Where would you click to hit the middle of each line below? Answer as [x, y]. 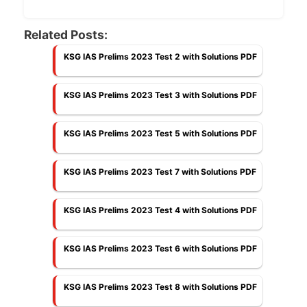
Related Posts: [66, 34]
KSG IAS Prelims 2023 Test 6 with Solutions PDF [160, 248]
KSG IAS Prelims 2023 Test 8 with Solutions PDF [160, 286]
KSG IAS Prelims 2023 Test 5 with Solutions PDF [160, 133]
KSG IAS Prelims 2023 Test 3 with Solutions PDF [160, 95]
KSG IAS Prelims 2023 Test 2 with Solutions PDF [160, 56]
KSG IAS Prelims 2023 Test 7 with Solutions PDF [160, 171]
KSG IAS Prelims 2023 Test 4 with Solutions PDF [160, 210]
